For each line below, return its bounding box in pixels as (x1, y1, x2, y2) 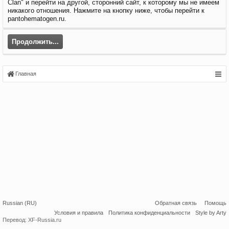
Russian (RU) (3, 200, 37, 206)
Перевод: (3, 217, 28, 223)
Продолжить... (12, 38, 59, 45)
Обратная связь (155, 200, 197, 206)
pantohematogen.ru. (8, 15, 66, 22)
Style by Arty (195, 210, 226, 216)
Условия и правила (54, 210, 103, 216)
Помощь (204, 200, 226, 206)
